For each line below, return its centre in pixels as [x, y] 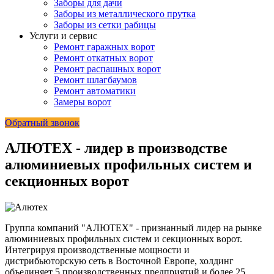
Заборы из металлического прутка [125, 13]
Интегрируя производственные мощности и [97, 250]
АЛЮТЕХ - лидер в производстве [116, 148]
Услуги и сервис [63, 35]
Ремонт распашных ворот [107, 68]
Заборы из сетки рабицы [105, 24]
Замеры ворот [83, 102]
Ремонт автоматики [95, 91]
